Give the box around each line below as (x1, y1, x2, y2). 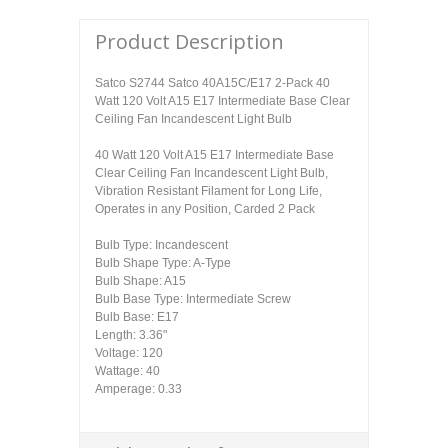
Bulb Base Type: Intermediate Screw (95, 292, 291, 307)
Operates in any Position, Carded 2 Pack (95, 202, 315, 217)
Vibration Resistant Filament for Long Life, (95, 184, 322, 199)
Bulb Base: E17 (95, 310, 179, 325)
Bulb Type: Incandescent (95, 238, 228, 253)
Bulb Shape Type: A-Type (95, 256, 231, 271)
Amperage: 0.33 (95, 382, 182, 397)
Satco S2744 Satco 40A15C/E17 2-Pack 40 (95, 76, 330, 91)
